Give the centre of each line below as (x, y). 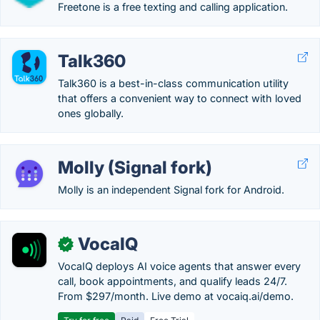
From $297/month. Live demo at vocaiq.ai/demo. (176, 296)
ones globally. (91, 113)
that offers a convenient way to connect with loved (180, 98)
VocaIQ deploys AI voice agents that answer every (179, 266)
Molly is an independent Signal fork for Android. (171, 190)
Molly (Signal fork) (135, 167)
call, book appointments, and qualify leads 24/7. (172, 281)
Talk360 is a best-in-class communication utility (173, 83)
